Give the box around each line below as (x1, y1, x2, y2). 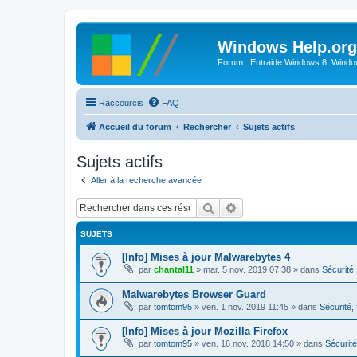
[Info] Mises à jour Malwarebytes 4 (122, 251, 290, 263)
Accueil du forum (99, 121, 171, 131)
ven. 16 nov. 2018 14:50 (202, 339, 294, 349)
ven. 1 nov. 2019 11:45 (202, 301, 288, 312)
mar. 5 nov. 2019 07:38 (203, 265, 291, 274)
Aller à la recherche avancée (91, 175, 202, 185)
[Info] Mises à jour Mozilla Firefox (122, 325, 288, 338)
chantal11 (154, 265, 194, 274)
